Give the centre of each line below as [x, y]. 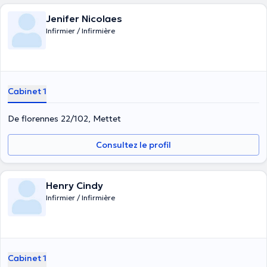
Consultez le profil [133, 145]
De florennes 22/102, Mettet [64, 119]
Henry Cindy [74, 185]
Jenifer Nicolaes [84, 18]
